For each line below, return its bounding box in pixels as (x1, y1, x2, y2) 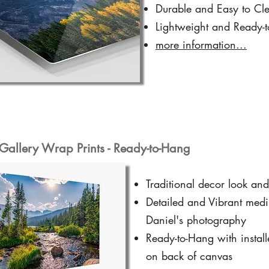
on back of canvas (146, 248, 232, 263)
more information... (156, 37, 247, 52)
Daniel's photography (146, 212, 246, 227)
